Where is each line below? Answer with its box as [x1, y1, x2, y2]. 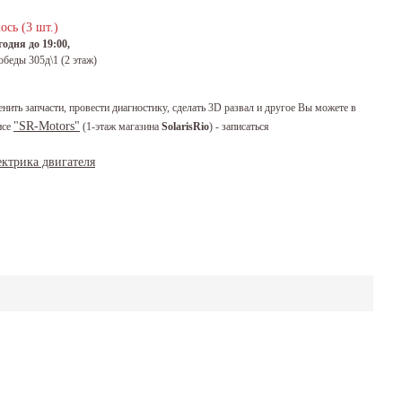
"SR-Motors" [13, 118, 80, 134]
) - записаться [209, 120, 269, 134]
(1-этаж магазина [80, 120, 162, 134]
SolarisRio [162, 120, 209, 134]
